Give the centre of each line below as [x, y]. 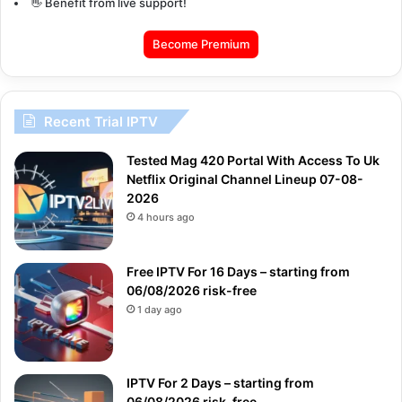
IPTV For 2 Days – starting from [220, 382]
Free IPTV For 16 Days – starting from [238, 271]
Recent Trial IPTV [101, 121]
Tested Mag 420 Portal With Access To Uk [253, 160]
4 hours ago [166, 217]
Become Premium [201, 44]
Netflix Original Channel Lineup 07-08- [245, 179]
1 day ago [160, 309]
